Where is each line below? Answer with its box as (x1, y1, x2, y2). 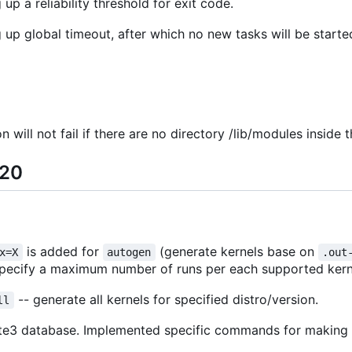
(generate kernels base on (155, 244, 318, 260)
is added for (22, 244, 103, 260)
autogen (107, 246, 152, 259)
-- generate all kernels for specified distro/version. (13, 291, 318, 308)
